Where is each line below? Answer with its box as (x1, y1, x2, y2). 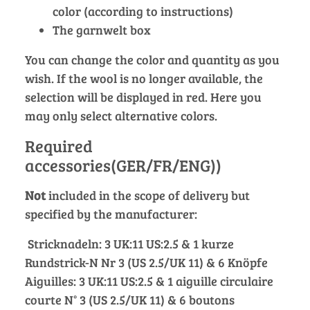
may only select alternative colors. (25, 107, 217, 124)
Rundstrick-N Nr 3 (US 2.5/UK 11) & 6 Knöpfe (25, 253, 268, 271)
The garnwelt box (53, 21, 151, 38)
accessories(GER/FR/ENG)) (25, 153, 221, 176)
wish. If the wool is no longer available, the (25, 69, 263, 86)
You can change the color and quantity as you (25, 51, 280, 68)
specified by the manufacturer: (25, 205, 197, 222)
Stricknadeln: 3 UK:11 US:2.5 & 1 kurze (25, 235, 234, 252)
